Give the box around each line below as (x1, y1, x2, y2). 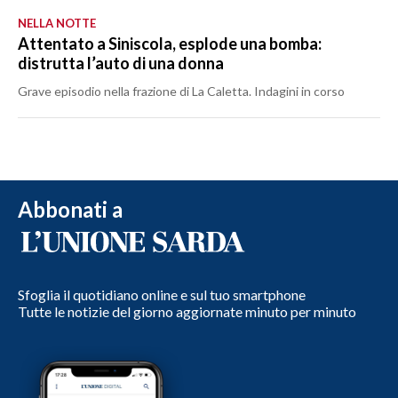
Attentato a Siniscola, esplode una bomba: (18, 33, 322, 53)
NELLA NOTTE (18, 15, 96, 30)
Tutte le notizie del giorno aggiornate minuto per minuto (18, 302, 356, 320)
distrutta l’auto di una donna (18, 52, 224, 73)
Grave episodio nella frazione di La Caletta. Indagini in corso (18, 83, 345, 99)
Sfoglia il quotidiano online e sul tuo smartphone (18, 285, 306, 303)
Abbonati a (18, 195, 123, 222)
